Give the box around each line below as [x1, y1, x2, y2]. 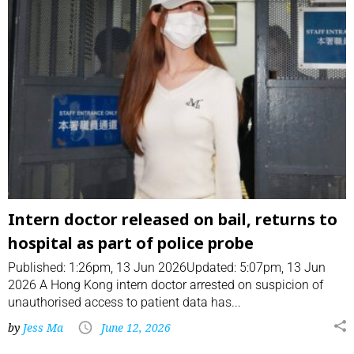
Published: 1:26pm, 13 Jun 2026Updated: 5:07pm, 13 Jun [8, 259, 326, 275]
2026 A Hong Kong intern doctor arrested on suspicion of [8, 277, 323, 292]
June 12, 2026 [101, 319, 171, 335]
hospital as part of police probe [8, 232, 254, 254]
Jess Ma [23, 319, 63, 335]
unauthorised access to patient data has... [8, 294, 241, 310]
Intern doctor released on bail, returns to [8, 208, 337, 230]
